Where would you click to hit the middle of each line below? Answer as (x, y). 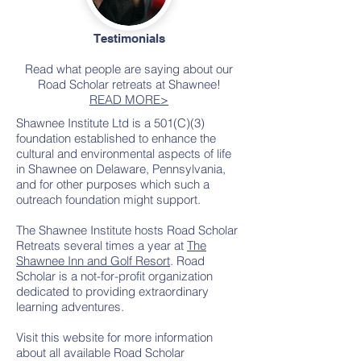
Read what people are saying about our (129, 69)
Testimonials (129, 38)
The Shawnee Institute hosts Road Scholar (127, 230)
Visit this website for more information (114, 337)
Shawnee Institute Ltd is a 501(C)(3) (110, 123)
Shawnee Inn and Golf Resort (93, 261)
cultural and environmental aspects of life (124, 154)
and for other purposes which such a (113, 184)
